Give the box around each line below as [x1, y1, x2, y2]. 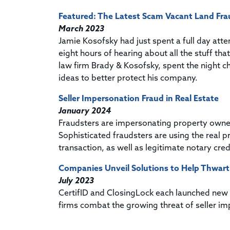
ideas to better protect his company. [59, 74, 198, 83]
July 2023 [59, 177, 94, 185]
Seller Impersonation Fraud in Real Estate [59, 94, 219, 103]
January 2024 [59, 107, 111, 116]
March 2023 [59, 25, 104, 33]
